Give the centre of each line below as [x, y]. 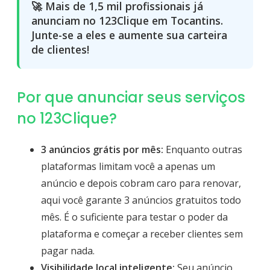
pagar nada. [68, 250]
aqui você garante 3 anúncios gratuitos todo [141, 200]
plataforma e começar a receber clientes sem [142, 234]
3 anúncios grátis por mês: [102, 149]
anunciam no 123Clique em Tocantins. [127, 20]
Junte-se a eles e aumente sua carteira [129, 35]
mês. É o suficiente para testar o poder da [134, 217]
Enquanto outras [203, 149]
